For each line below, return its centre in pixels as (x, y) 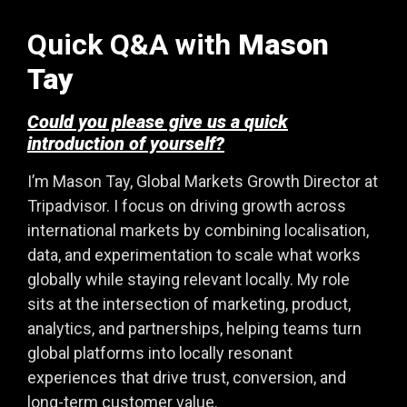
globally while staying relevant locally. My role (189, 279)
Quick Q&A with (133, 44)
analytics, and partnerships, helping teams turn (194, 328)
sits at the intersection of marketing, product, (189, 303)
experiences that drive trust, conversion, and (187, 377)
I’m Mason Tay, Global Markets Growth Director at (203, 181)
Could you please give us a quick (158, 121)
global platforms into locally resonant (160, 352)
